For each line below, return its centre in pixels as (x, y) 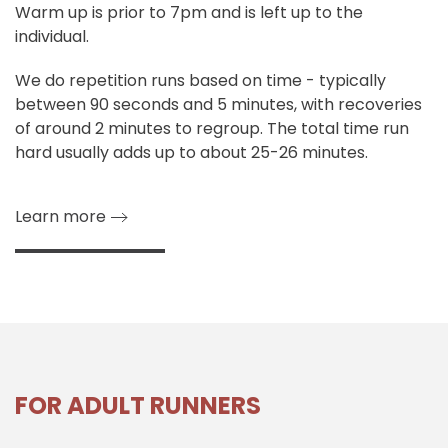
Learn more (60, 217)
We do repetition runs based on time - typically (200, 80)
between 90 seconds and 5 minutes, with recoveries (218, 104)
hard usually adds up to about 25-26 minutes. (193, 152)
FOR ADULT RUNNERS (138, 406)
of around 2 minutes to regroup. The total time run (212, 128)
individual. (52, 36)
